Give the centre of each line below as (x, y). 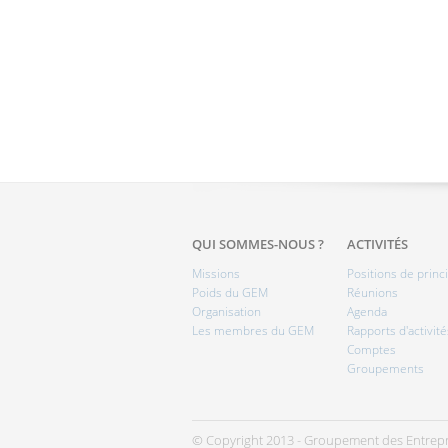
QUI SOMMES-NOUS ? (258, 244)
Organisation (226, 311)
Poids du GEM (230, 292)
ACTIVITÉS (377, 244)
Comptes (371, 349)
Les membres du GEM (253, 330)
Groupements (385, 368)
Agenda (367, 311)
